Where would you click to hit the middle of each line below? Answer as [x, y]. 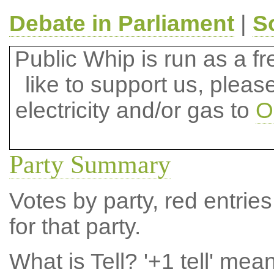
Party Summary [90, 165]
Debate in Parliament [121, 24]
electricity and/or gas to [135, 110]
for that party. [75, 227]
